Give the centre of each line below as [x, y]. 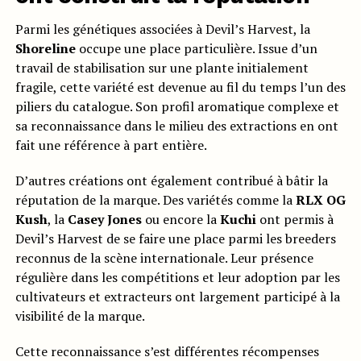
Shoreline [45, 49]
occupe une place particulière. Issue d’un [196, 49]
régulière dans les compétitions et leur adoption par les [177, 278]
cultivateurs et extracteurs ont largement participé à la [177, 297]
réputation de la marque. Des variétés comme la [155, 200]
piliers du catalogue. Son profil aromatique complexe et [177, 107]
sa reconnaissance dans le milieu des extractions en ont [176, 126]
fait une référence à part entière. [111, 145]
